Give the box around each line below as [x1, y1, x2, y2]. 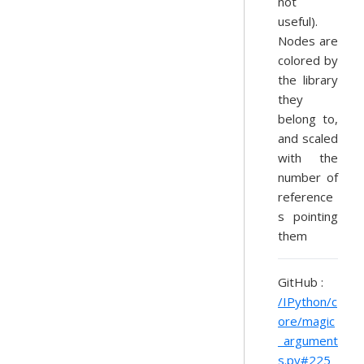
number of [278, 169, 338, 185]
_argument [278, 332, 338, 349]
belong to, [278, 110, 338, 127]
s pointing [278, 208, 338, 224]
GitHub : [278, 274, 323, 290]
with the [278, 149, 338, 166]
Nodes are [278, 32, 338, 49]
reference [278, 188, 333, 205]
